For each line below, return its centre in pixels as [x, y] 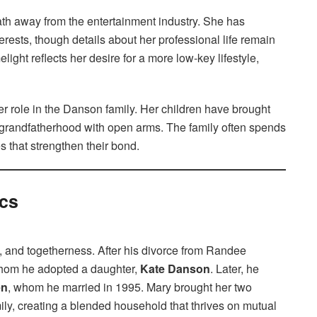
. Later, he [235, 268]
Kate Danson [175, 268]
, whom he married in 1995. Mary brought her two [130, 287]
